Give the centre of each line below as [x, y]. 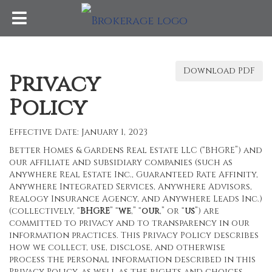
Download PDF [219, 71]
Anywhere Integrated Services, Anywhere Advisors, [131, 187]
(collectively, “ [45, 211]
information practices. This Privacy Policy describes [134, 235]
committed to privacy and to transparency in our [129, 223]
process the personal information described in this [132, 260]
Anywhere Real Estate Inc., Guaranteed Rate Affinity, [134, 175]
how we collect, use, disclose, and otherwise [117, 247]
